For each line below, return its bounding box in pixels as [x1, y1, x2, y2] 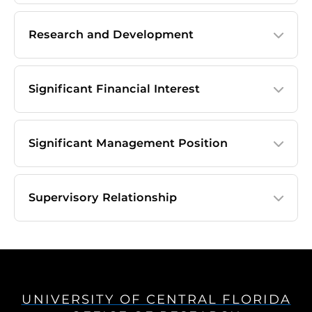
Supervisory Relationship [29, 191, 177, 204]
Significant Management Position [29, 136, 228, 150]
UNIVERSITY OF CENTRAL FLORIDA [21, 292, 291, 307]
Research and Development [29, 28, 194, 41]
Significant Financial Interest [29, 82, 200, 95]
